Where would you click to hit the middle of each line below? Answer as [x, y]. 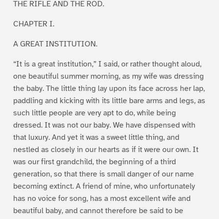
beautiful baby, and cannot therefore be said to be [98, 210]
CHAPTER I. [33, 24]
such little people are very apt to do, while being [94, 113]
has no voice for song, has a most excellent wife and [102, 198]
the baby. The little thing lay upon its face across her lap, [109, 88]
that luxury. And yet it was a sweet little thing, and [96, 137]
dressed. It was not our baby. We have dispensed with [104, 125]
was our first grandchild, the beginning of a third [94, 162]
